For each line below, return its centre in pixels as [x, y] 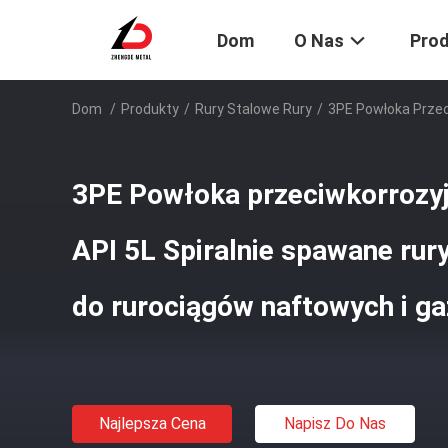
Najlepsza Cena [152, 423]
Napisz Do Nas [335, 423]
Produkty [150, 109]
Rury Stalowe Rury [253, 109]
